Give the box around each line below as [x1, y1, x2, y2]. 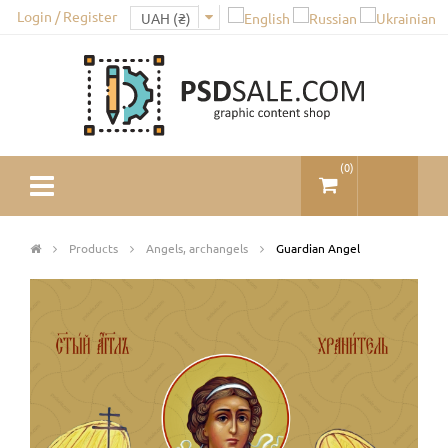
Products [69, 239, 121, 256]
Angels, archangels [146, 239, 251, 256]
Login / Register [17, 7, 117, 25]
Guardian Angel [276, 239, 360, 256]
